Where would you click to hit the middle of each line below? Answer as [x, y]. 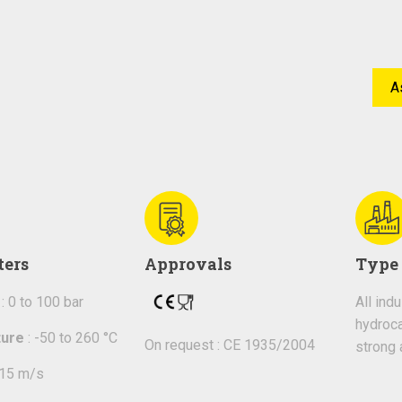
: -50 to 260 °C [70, 338]
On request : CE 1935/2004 [229, 345]
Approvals [188, 264]
